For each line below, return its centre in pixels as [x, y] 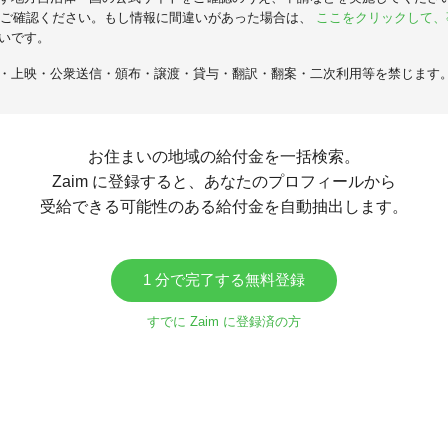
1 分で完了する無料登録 [224, 279]
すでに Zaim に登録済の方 [224, 321]
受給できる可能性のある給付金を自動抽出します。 [224, 206]
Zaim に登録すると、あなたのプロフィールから [224, 181]
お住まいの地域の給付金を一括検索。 [224, 156]
